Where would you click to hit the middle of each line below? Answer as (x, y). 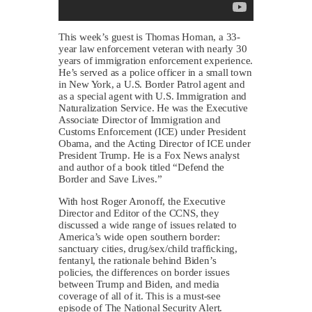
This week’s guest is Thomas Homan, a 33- (150, 37)
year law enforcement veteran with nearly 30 (153, 48)
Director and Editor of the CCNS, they (139, 213)
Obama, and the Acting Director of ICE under (155, 143)
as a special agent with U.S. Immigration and (153, 96)
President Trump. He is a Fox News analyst (149, 155)
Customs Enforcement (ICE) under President (152, 131)
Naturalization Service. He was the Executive (154, 108)
